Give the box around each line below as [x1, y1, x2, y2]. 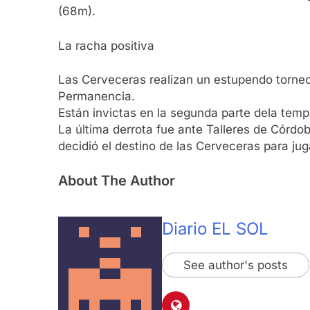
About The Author [58, 172, 175, 189]
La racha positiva [58, 38, 154, 53]
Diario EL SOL [162, 218, 268, 239]
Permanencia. [58, 89, 135, 104]
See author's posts [183, 257, 288, 272]
